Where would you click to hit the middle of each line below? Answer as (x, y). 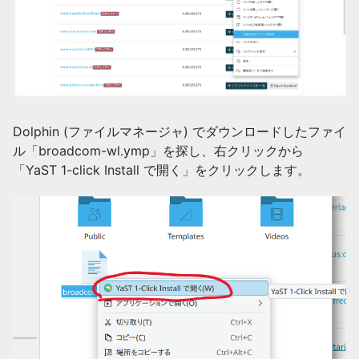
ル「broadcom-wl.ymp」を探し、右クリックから (158, 151)
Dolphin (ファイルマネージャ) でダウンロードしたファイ (179, 132)
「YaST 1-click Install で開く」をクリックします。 (161, 170)
